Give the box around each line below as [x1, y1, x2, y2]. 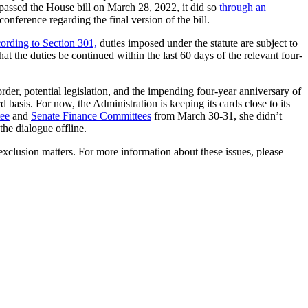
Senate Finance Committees [31, 109, 151, 122]
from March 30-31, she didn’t [151, 109, 282, 122]
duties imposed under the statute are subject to [97, 36, 298, 49]
